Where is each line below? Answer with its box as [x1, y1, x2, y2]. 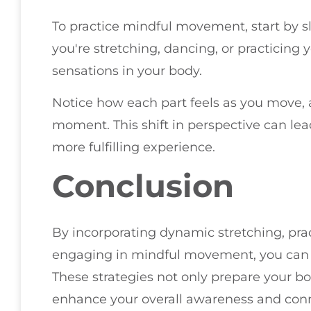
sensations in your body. [52, 62, 202, 78]
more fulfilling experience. [52, 140, 215, 155]
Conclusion [52, 167, 234, 205]
